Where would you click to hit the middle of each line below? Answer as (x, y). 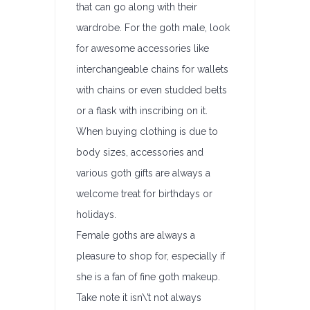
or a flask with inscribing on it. (142, 111)
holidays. (96, 215)
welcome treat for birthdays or (144, 194)
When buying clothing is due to (147, 131)
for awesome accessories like (143, 48)
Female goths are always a (136, 235)
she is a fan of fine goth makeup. (148, 277)
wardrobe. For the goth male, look (153, 28)
